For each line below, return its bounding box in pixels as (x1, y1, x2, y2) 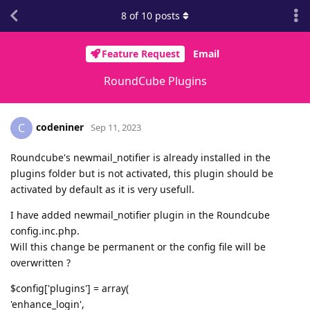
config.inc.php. (10, 224, 80, 237)
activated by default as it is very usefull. (10, 182, 194, 196)
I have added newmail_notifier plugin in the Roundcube (10, 208, 270, 221)
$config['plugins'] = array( (10, 281, 129, 295)
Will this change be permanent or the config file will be (10, 239, 266, 253)
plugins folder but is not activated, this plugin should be (10, 166, 273, 180)
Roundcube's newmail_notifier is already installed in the (10, 150, 271, 164)
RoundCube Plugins (103, 73, 207, 89)
